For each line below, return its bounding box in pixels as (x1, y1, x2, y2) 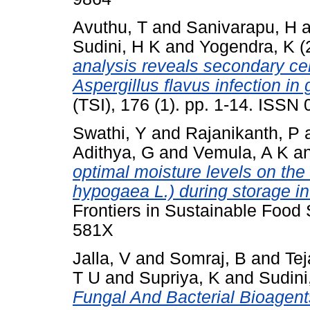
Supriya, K (139, 268, 220, 287)
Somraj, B (170, 248, 246, 268)
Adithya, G (73, 143, 154, 162)
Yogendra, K (199, 37, 295, 57)
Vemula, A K (193, 143, 289, 162)
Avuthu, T (73, 18, 147, 37)
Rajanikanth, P (185, 123, 300, 143)
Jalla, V (73, 248, 131, 268)
